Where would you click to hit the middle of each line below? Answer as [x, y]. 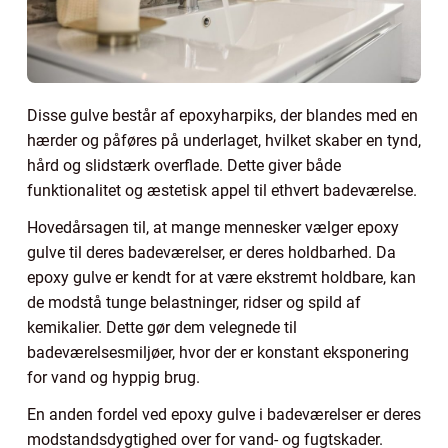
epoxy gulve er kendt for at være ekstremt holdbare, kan [221, 277]
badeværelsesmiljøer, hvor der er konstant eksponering [218, 352]
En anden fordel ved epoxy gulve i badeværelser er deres [224, 414]
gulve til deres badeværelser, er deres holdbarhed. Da [211, 252]
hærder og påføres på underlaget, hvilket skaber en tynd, [224, 140]
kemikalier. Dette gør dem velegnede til [162, 327]
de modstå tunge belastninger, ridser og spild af [194, 302]
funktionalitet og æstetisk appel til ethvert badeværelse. [222, 190]
